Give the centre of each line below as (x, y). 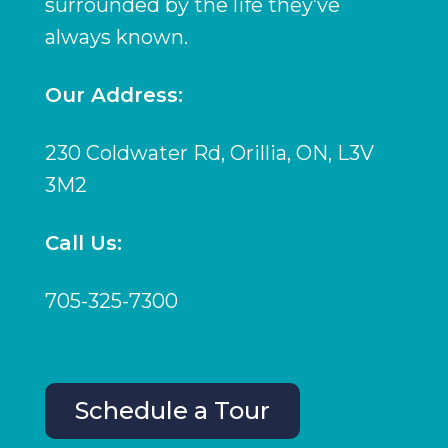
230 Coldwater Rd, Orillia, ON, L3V (209, 152)
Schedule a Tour (172, 410)
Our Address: (113, 94)
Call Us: (83, 242)
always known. (116, 36)
